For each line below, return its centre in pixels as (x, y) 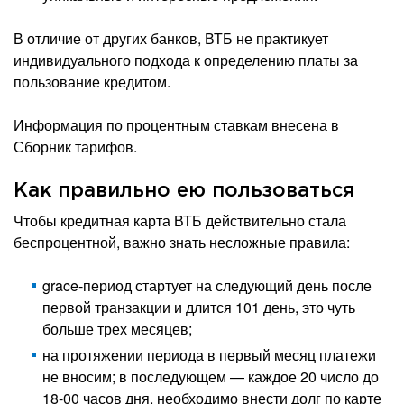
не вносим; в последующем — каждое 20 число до (211, 376)
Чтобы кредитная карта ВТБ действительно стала (180, 220)
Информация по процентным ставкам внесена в (176, 124)
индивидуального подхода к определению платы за (186, 60)
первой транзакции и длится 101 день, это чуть (199, 307)
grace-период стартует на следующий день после (207, 285)
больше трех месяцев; (117, 328)
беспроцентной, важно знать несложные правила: (182, 242)
